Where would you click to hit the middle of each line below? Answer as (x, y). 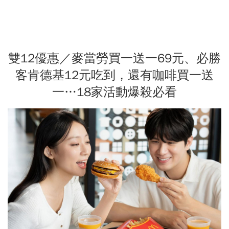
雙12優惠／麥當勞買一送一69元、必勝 (114, 58)
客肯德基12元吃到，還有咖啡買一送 (114, 75)
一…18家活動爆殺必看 (114, 92)
